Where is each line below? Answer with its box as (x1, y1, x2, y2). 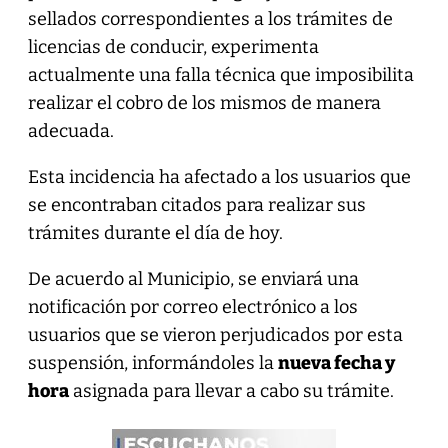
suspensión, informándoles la (27, 351, 278, 374)
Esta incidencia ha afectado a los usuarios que (27, 165, 411, 188)
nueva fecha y (277, 351, 395, 374)
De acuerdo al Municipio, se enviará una (27, 267, 359, 290)
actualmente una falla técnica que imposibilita (27, 63, 414, 86)
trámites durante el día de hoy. (27, 221, 283, 244)
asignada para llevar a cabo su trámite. (68, 379, 394, 402)
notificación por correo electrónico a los (27, 295, 358, 318)
